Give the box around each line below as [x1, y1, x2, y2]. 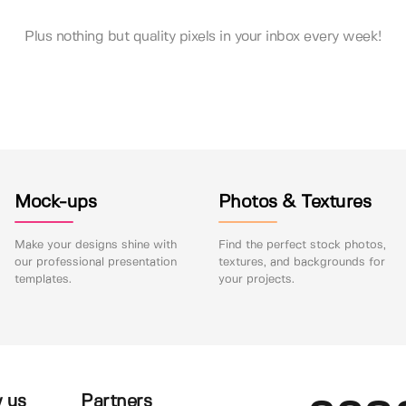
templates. [14, 273, 72, 285]
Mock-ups [14, 193, 97, 211]
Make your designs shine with [14, 238, 178, 251]
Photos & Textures [217, 193, 372, 211]
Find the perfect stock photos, [217, 238, 386, 251]
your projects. [217, 273, 295, 285]
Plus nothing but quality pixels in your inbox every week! [24, 29, 382, 43]
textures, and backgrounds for [217, 256, 385, 268]
